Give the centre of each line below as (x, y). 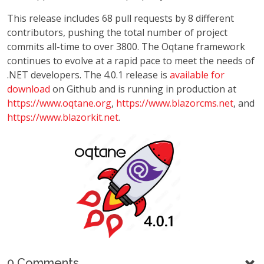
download (29, 89)
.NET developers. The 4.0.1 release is (88, 75)
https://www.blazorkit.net (63, 117)
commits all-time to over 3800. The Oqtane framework (126, 47)
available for (197, 75)
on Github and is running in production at (143, 89)
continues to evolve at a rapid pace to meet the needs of (131, 61)
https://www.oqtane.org (59, 103)
